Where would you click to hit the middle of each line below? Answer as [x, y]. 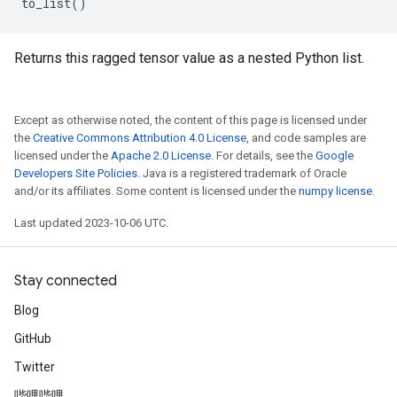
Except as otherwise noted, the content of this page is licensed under [191, 120]
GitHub [33, 339]
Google [335, 156]
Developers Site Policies [76, 173]
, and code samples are [306, 138]
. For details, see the [263, 156]
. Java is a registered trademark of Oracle [242, 173]
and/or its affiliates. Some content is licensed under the [156, 191]
